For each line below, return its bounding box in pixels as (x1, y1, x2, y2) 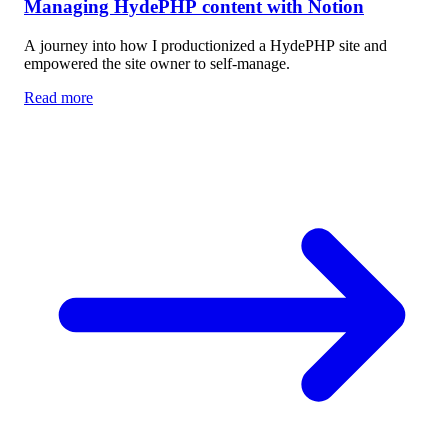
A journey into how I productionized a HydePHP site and (24, 36, 387, 54)
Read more (24, 88, 93, 106)
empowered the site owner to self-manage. (24, 54, 290, 72)
